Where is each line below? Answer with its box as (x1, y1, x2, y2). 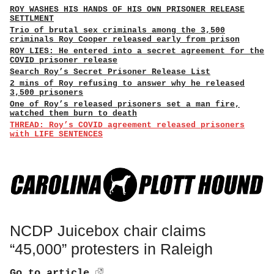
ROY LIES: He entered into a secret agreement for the (10, 46, 264, 56)
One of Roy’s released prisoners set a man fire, (10, 100, 240, 109)
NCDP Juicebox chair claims (10, 221, 206, 239)
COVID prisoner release (10, 56, 117, 65)
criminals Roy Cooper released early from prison (10, 35, 240, 44)
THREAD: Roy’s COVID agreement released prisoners (10, 120, 245, 130)
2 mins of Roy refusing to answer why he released (10, 79, 245, 88)
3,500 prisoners (10, 88, 83, 97)
